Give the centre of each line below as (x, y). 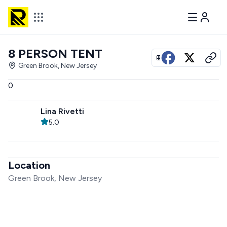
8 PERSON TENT (55, 53)
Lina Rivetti (62, 111)
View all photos (191, 58)
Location (29, 165)
